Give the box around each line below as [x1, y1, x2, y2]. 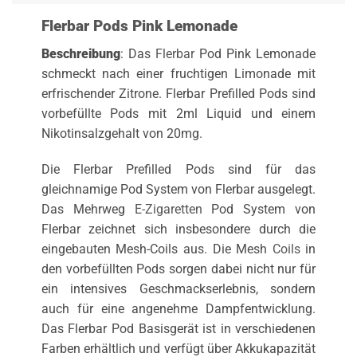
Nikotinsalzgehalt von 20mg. [41, 125, 202, 141]
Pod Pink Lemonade [194, 45, 316, 61]
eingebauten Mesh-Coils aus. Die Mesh [41, 241, 273, 257]
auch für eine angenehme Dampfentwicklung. [41, 301, 316, 317]
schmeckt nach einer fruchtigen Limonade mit [41, 65, 316, 81]
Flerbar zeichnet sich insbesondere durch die [41, 222, 316, 237]
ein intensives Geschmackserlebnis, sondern [41, 281, 316, 297]
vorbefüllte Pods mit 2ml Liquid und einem [41, 105, 316, 121]
